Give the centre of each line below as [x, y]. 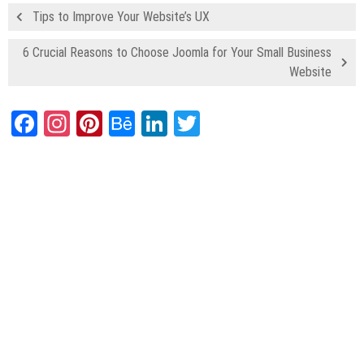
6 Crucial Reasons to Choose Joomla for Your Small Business [177, 53]
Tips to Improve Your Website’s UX [121, 17]
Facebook [85, 124]
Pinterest [149, 124]
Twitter [236, 124]
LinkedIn [210, 124]
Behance [178, 124]
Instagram [121, 124]
